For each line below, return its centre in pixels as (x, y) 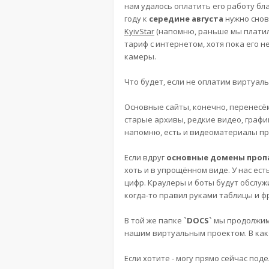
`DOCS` (198, 220)
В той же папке (154, 220)
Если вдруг (145, 157)
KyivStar (139, 31)
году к (137, 19)
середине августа (186, 19)
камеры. (140, 56)
